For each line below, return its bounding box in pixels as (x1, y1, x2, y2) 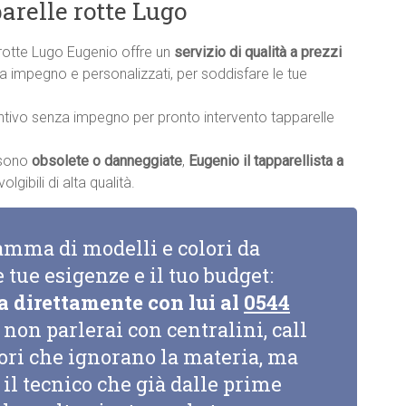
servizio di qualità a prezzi (174, 43, 342, 62)
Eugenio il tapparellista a (188, 152, 343, 170)
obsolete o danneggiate (32, 152, 182, 170)
